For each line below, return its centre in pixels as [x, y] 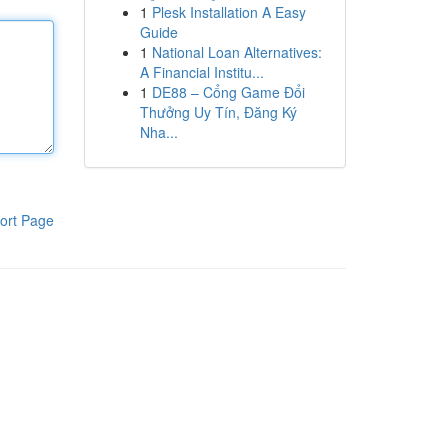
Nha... [158, 132]
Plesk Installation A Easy [228, 12]
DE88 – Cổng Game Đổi [228, 92]
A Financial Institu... [201, 72]
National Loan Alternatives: [236, 52]
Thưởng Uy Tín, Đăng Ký [218, 112]
